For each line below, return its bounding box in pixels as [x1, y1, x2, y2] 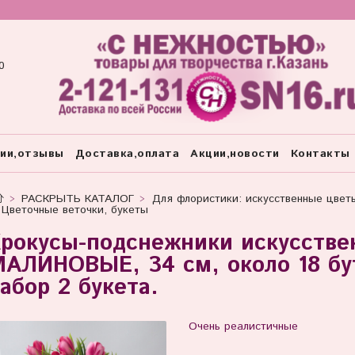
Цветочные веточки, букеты [2, 201, 148, 218]
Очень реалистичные [188, 318, 298, 334]
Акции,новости [190, 145, 280, 162]
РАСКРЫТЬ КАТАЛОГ [21, 190, 134, 207]
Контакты [290, 145, 350, 162]
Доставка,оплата [74, 145, 179, 162]
